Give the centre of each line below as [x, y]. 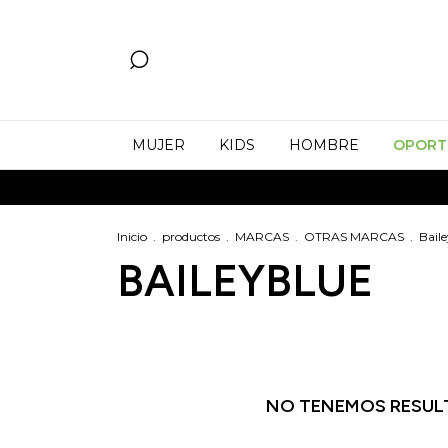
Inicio [132, 236]
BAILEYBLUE [245, 280]
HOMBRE [324, 145]
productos [191, 236]
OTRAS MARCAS [354, 236]
